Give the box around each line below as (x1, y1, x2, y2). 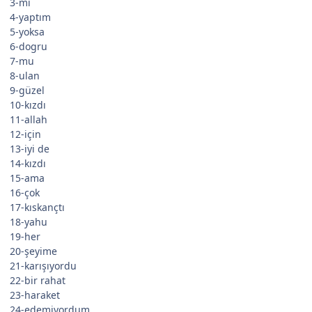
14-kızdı (10, 157, 46, 171)
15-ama (10, 171, 45, 185)
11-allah (10, 113, 47, 127)
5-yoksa (10, 25, 45, 39)
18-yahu (10, 215, 47, 229)
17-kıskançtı (10, 201, 65, 214)
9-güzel (10, 84, 45, 97)
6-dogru (10, 40, 47, 54)
